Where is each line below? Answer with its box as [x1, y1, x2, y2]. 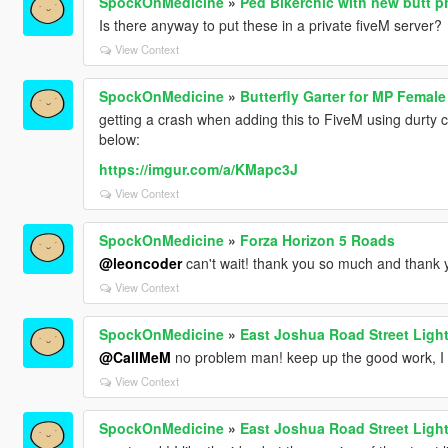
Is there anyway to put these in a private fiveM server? [98, 14, 442, 35]
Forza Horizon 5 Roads [239, 229, 395, 250]
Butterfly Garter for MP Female [239, 85, 446, 106]
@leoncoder [98, 252, 182, 273]
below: [98, 128, 140, 149]
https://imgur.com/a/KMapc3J [98, 158, 298, 179]
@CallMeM [98, 346, 171, 367]
